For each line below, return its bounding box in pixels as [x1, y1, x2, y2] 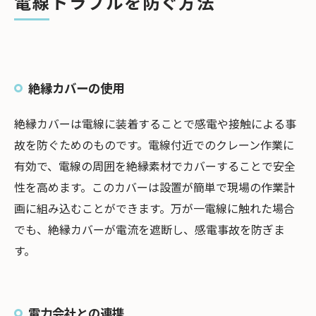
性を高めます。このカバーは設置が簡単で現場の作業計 [14, 178, 295, 195]
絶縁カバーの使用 [28, 79, 124, 97]
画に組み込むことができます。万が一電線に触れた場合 [14, 200, 295, 217]
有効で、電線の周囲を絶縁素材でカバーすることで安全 [14, 157, 296, 174]
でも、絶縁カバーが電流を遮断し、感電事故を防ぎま [14, 221, 285, 238]
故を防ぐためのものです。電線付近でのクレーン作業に [14, 136, 294, 153]
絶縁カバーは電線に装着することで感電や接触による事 [14, 115, 296, 132]
